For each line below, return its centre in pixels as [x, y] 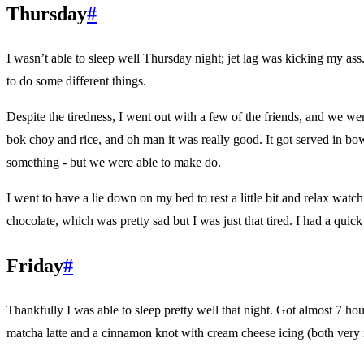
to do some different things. [76, 81]
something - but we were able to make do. [114, 162]
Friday [35, 266]
